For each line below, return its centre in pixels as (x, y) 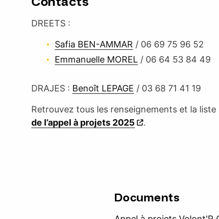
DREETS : (51, 23)
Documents (147, 198)
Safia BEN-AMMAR (94, 44)
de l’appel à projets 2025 (83, 122)
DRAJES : (52, 88)
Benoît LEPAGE (103, 88)
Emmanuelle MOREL (96, 59)
